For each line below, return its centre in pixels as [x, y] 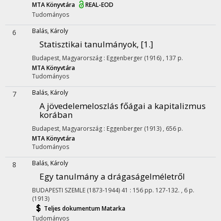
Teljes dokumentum [73, 209]
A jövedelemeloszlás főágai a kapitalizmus [123, 106]
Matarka [113, 209]
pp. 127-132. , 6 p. [169, 190]
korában [56, 115]
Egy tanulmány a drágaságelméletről [112, 176]
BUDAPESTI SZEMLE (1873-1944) [76, 190]
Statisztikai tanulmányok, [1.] [96, 44]
